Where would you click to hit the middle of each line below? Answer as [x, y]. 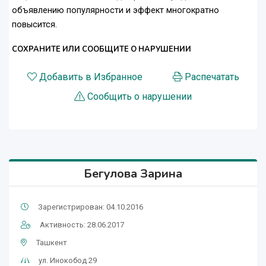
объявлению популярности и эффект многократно [115, 11]
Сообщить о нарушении [140, 97]
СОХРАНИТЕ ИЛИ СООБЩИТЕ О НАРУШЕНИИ [102, 50]
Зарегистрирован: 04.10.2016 [91, 207]
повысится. [34, 25]
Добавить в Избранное [91, 77]
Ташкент [52, 243]
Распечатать [212, 77]
